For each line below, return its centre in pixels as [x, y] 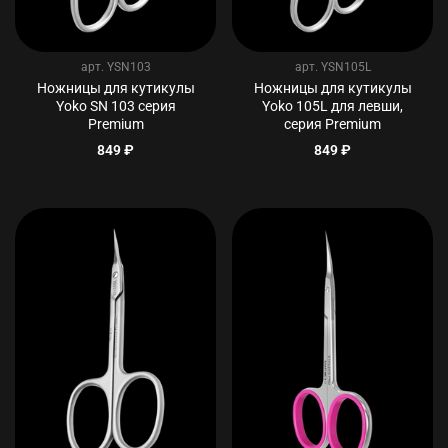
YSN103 [128, 67]
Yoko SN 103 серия [115, 107]
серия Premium [332, 125]
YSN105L [345, 67]
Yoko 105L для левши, [332, 107]
